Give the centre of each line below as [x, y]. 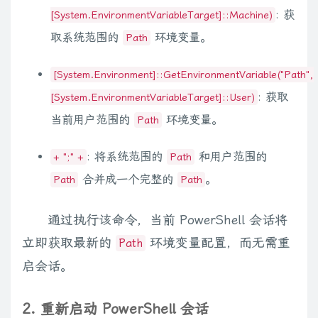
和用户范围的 [231, 157]
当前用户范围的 [92, 120]
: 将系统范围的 [127, 157]
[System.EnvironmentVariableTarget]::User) [153, 98]
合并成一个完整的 [128, 180]
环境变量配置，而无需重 [218, 242]
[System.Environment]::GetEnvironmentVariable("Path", [183, 75]
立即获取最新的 [69, 242]
